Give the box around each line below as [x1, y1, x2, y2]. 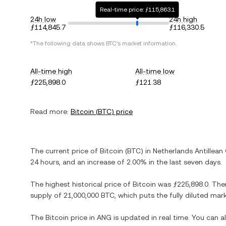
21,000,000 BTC [64, 191, 115, 199]
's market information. [117, 40, 177, 47]
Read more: [30, 107, 69, 116]
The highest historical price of [30, 180, 133, 188]
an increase [77, 158, 115, 166]
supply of [30, 191, 64, 199]
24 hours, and [30, 158, 77, 166]
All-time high [30, 67, 72, 75]
